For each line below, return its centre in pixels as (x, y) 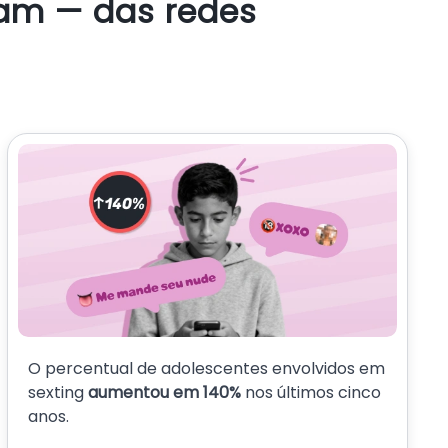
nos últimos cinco (312, 392)
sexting (57, 392)
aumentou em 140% (166, 392)
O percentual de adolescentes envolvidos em (206, 368)
